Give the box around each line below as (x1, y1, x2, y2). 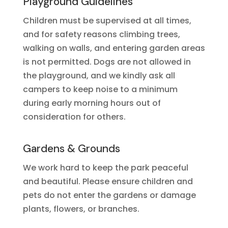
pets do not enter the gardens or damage (22, 189, 196, 201)
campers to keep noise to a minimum (22, 83, 178, 95)
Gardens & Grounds (22, 141, 120, 156)
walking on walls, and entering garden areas (22, 42, 205, 54)
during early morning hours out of (22, 97, 161, 109)
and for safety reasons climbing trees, (22, 28, 180, 40)
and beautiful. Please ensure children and (22, 176, 193, 187)
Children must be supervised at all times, (22, 15, 191, 26)
